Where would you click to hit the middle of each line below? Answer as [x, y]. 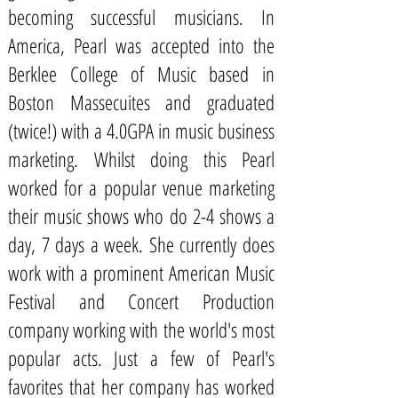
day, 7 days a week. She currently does [141, 244]
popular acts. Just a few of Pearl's [141, 358]
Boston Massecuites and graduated [141, 102]
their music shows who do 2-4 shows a [141, 216]
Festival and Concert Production [141, 301]
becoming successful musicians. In [141, 17]
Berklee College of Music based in [141, 74]
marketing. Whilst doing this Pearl [141, 159]
